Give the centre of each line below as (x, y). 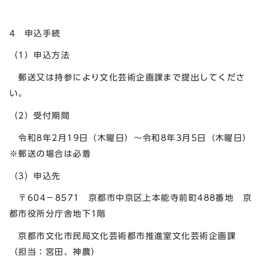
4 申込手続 (35, 33)
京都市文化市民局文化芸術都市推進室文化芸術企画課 (123, 236)
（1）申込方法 (40, 55)
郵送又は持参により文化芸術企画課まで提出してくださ (127, 77)
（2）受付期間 (40, 116)
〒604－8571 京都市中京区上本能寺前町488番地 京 (131, 198)
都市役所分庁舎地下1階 (58, 214)
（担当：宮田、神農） (55, 252)
